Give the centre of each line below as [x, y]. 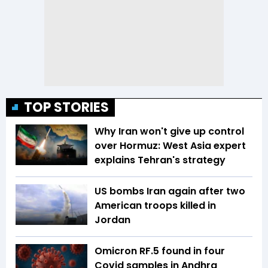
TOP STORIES [66, 108]
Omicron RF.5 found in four [160, 251]
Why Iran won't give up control [169, 132]
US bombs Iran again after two [170, 191]
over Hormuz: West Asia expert [170, 146]
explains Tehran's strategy [160, 160]
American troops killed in [155, 206]
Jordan [112, 220]
